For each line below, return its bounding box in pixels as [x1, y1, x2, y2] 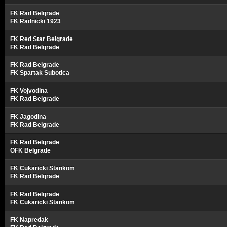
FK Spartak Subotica [10, 69, 69, 77]
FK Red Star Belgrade [10, 35, 73, 43]
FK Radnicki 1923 [10, 18, 61, 25]
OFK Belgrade [10, 147, 51, 154]
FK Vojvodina [10, 87, 48, 94]
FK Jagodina [10, 113, 46, 120]
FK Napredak [10, 216, 48, 223]
